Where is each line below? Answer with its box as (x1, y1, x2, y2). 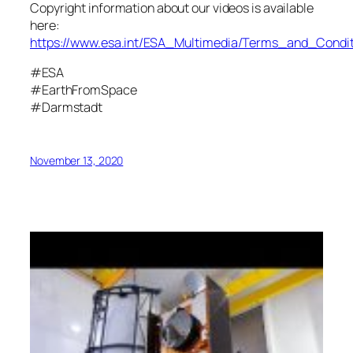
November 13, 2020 (30, 152, 124, 168)
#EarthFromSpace (30, 81, 137, 99)
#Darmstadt (30, 98, 102, 117)
